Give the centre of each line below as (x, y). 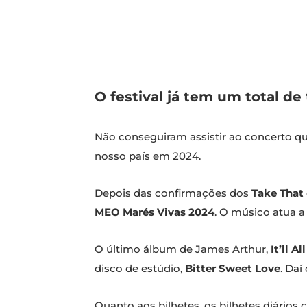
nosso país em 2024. (148, 156)
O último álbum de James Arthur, (183, 249)
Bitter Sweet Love (233, 269)
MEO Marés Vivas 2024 (155, 212)
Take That (278, 193)
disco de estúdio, (140, 269)
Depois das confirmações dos (173, 193)
